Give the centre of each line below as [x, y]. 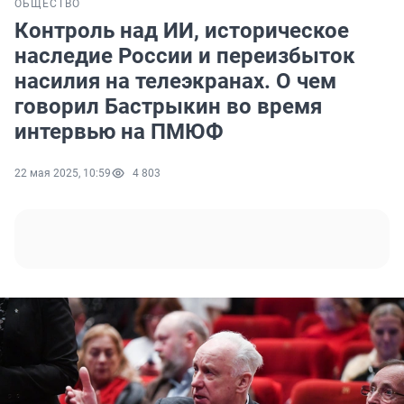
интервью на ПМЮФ [119, 132]
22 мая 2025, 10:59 [63, 174]
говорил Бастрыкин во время [168, 107]
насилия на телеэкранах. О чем [175, 82]
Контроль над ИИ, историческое [182, 31]
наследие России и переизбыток [185, 56]
